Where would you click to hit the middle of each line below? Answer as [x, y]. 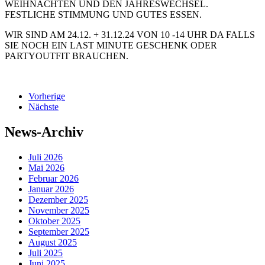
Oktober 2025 [54, 221]
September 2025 [59, 231]
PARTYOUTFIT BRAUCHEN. [67, 56]
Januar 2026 [51, 189]
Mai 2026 [46, 167]
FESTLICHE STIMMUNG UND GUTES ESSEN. [103, 14]
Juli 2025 [46, 253]
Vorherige [47, 96]
